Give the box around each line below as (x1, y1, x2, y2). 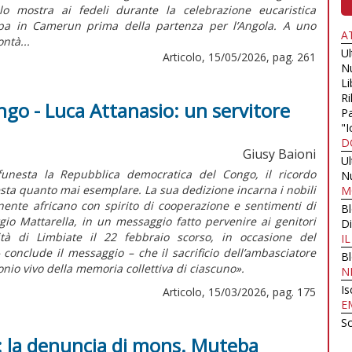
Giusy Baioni (243, 145, 316, 163)
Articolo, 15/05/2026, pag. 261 (163, 49, 316, 64)
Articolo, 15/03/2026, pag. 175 (163, 284, 316, 299)
